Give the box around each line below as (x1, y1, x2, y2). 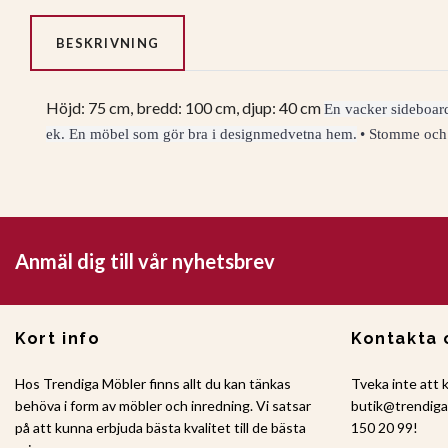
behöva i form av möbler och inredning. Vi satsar (15, 396, 311, 414)
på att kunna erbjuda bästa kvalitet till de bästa (15, 418, 306, 436)
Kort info (15, 328, 101, 348)
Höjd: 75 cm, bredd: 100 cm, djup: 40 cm (46, 98, 324, 118)
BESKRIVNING (56, 35, 160, 52)
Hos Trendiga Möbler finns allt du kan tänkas (15, 374, 291, 392)
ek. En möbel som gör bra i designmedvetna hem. (46, 126, 357, 143)
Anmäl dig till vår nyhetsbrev (15, 248, 275, 273)
